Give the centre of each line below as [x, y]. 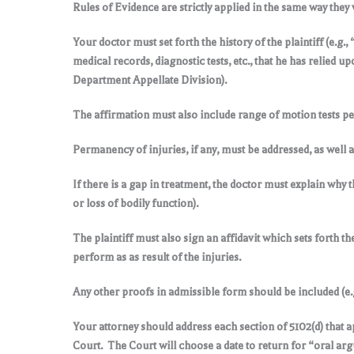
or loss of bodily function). [136, 203]
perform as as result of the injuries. [157, 257]
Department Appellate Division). [150, 80]
